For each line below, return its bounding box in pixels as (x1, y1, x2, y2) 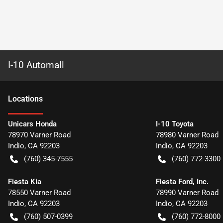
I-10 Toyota (155, 119, 194, 128)
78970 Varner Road (8, 130, 71, 139)
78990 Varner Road (155, 188, 219, 197)
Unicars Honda (8, 119, 57, 128)
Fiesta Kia (8, 177, 41, 186)
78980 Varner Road (155, 130, 219, 139)
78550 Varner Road (8, 188, 71, 197)
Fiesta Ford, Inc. (155, 177, 209, 186)
